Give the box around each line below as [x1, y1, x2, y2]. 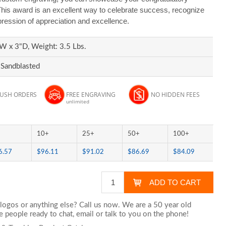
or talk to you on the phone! [94, 210, 189, 218]
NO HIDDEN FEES [150, 90, 200, 99]
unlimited [66, 98, 89, 105]
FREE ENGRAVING [66, 90, 116, 99]
